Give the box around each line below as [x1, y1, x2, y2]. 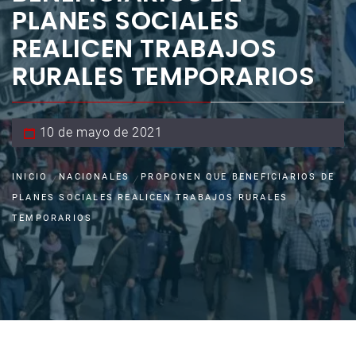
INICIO [12, 172, 48, 183]
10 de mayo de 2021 [39, 125, 163, 141]
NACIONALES [59, 172, 130, 183]
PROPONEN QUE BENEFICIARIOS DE [141, 172, 335, 183]
